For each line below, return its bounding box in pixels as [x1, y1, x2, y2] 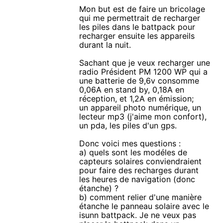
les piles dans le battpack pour [79, 22, 196, 32]
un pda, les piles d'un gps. [79, 120, 177, 131]
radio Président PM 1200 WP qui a [79, 67, 208, 77]
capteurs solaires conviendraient [79, 156, 202, 167]
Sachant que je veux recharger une [79, 58, 211, 68]
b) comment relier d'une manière [79, 192, 202, 203]
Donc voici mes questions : [79, 138, 181, 149]
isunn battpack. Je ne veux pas [79, 210, 197, 221]
